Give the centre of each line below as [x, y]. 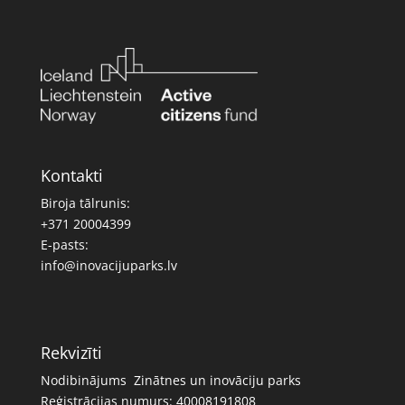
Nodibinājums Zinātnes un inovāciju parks [170, 380]
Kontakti [71, 176]
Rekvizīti [71, 352]
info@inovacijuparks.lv [108, 266]
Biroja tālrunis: [85, 203]
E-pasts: [64, 245]
